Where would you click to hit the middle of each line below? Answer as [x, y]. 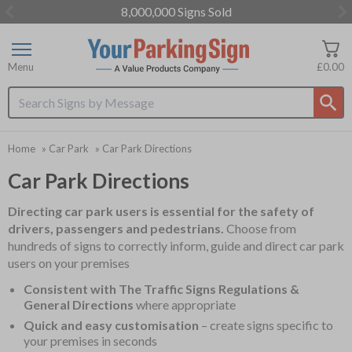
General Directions [79, 305]
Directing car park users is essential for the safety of [161, 211]
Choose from [260, 229]
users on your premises [69, 263]
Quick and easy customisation [111, 325]
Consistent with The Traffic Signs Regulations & [161, 289]
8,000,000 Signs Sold [176, 11]
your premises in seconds [90, 341]
